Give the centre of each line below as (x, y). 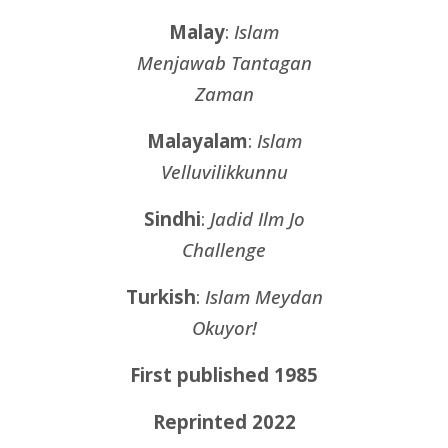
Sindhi (172, 219)
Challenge (224, 250)
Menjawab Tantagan (224, 63)
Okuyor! (224, 328)
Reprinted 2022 (224, 422)
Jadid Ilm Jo (257, 219)
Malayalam (197, 141)
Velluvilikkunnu (224, 172)
